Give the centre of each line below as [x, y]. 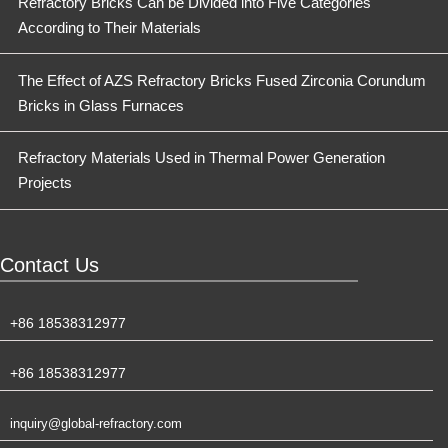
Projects [44, 183]
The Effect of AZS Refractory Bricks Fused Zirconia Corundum [221, 80]
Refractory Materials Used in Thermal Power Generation [201, 158]
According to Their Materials [109, 27]
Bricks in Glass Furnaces [100, 105]
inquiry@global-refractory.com [96, 423]
